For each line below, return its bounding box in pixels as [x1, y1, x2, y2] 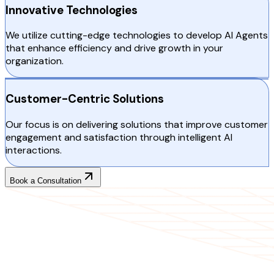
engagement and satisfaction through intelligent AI [6, 130, 232, 144]
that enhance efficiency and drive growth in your [6, 42, 223, 55]
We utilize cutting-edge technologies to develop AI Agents [6, 29, 268, 42]
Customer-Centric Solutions [6, 91, 164, 107]
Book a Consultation [10, 176, 81, 185]
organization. [6, 54, 64, 68]
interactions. [6, 143, 62, 157]
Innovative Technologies [6, 2, 138, 18]
